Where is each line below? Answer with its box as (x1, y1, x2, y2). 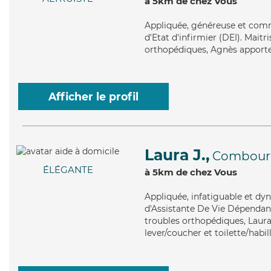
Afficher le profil (48, 90, 139, 103)
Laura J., (145, 146, 210, 164)
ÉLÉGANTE (42, 164, 93, 176)
